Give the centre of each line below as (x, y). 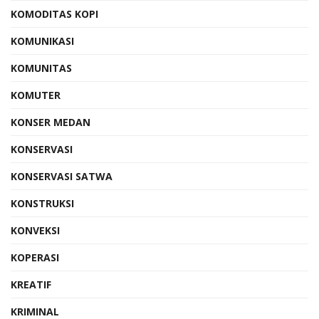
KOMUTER (36, 95)
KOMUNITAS (41, 68)
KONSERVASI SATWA (62, 176)
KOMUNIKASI (42, 41)
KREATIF (31, 284)
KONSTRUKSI (42, 203)
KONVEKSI (35, 230)
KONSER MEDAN (51, 122)
